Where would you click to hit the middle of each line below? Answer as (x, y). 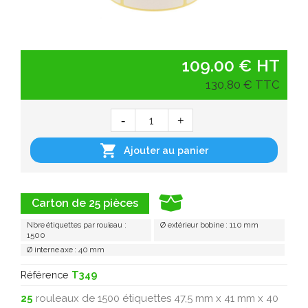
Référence (45, 274)
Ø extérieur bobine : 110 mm (209, 224)
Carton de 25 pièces (85, 203)
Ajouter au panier (166, 151)
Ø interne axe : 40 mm (66, 250)
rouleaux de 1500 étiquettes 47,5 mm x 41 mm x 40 (156, 298)
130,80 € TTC (242, 85)
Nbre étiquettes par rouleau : (77, 224)
